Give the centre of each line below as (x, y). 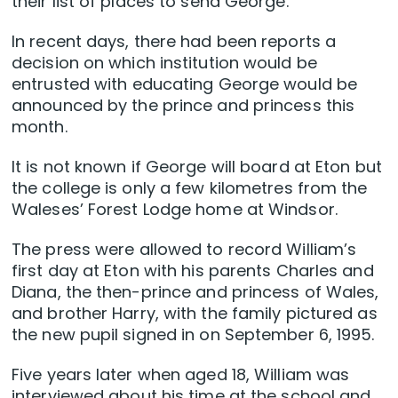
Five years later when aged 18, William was (181, 375)
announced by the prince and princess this (183, 106)
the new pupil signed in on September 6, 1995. (193, 335)
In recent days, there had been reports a (174, 42)
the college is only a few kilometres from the (190, 188)
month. (40, 127)
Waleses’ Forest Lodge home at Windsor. (175, 210)
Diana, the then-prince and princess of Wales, (195, 292)
